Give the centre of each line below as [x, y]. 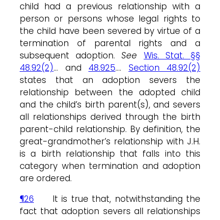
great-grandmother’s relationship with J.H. [110, 141]
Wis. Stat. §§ [172, 55]
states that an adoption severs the [110, 80]
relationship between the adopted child [110, 92]
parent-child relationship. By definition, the [110, 129]
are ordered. [46, 178]
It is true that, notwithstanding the [117, 199]
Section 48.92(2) [164, 68]
